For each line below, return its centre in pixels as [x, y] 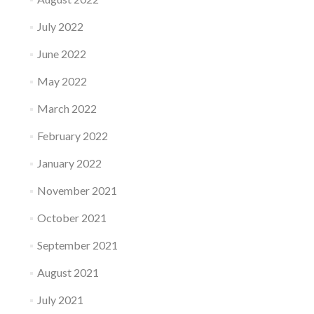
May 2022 [62, 81]
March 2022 [67, 109]
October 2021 [71, 218]
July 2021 [60, 300]
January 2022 [69, 163]
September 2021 [77, 245]
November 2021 [77, 191]
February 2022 [72, 136]
